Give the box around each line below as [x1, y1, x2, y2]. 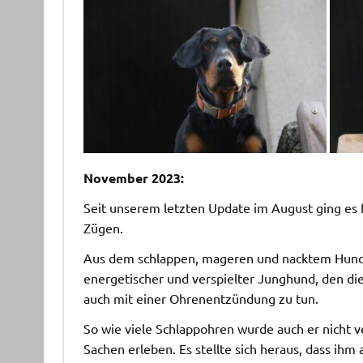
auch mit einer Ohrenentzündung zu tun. [83, 289, 318, 306]
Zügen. [83, 219, 123, 236]
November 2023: [83, 169, 184, 186]
